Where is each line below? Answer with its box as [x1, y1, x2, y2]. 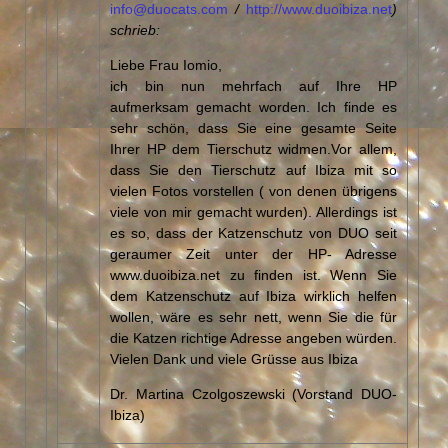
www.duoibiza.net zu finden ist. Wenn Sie [110, 265, 397, 282]
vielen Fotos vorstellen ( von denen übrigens [110, 181, 397, 198]
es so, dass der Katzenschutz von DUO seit [110, 223, 397, 240]
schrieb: [110, 20, 160, 37]
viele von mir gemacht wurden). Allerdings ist [110, 202, 397, 219]
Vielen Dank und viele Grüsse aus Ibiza [110, 349, 358, 366]
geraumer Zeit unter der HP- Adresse [110, 244, 397, 261]
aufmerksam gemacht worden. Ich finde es [110, 97, 397, 114]
